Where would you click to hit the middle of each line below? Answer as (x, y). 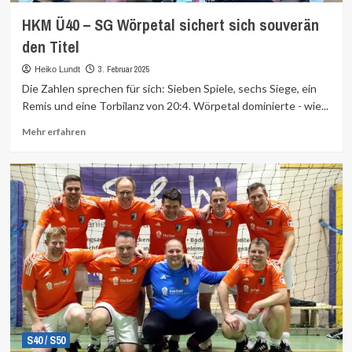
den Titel (50, 47)
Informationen (117, 144)
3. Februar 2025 (124, 69)
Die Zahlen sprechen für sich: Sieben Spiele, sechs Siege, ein (169, 88)
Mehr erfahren (53, 132)
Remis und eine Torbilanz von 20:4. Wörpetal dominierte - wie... (175, 106)
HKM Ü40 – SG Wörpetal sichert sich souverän (170, 25)
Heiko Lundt (57, 69)
